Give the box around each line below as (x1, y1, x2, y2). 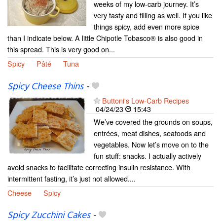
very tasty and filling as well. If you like (94, 10, 212, 21)
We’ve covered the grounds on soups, (94, 116, 213, 127)
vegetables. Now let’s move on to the (94, 139, 209, 149)
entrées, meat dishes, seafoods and (94, 127, 206, 138)
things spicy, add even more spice (94, 21, 199, 32)
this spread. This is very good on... (7, 44, 115, 55)
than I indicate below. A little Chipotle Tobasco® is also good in (7, 33, 203, 43)
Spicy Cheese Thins (7, 79, 83, 94)
